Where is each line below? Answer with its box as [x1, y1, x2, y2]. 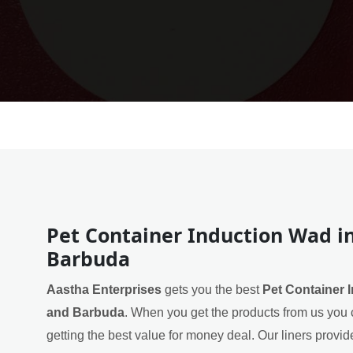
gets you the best [162, 282, 262, 296]
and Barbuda [46, 305, 124, 319]
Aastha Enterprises [46, 282, 162, 296]
